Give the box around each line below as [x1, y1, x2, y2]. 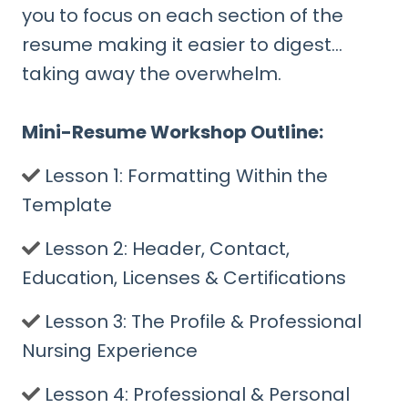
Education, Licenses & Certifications [22, 265, 346, 291]
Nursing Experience [22, 338, 198, 364]
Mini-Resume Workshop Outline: [22, 119, 323, 146]
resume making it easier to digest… [22, 32, 342, 58]
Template [22, 192, 112, 219]
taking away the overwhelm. [22, 61, 281, 87]
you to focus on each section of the [22, 3, 343, 29]
